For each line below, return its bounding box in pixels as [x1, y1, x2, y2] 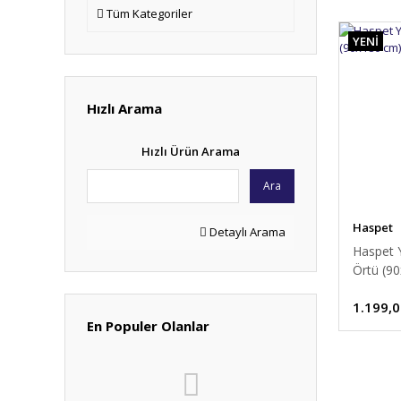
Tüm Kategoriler [107, 5, 192, 21]
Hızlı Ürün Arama [141, 143, 240, 159]
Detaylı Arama [207, 224, 286, 240]
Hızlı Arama [87, 99, 162, 117]
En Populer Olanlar [87, 317, 209, 335]
